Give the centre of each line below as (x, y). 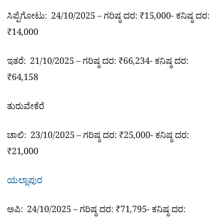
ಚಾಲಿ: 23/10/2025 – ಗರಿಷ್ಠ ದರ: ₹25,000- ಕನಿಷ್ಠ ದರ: (98, 137)
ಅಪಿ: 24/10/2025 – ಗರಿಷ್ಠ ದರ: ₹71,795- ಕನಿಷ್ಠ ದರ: (96, 212)
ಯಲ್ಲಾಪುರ (25, 183)
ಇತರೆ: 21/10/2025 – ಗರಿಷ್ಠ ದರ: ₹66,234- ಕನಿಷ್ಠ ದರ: (98, 63)
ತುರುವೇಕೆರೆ (26, 109)
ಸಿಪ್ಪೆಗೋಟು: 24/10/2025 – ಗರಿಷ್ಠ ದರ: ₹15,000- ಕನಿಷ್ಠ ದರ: (108, 18)
